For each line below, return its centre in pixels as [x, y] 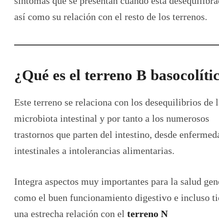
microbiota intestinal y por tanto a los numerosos [112, 118]
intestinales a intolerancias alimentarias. [94, 150]
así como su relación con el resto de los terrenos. [111, 17]
